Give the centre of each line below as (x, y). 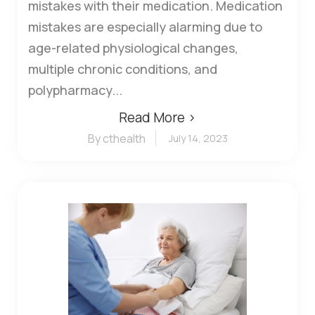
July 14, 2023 (198, 138)
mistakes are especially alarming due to (145, 26)
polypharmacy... (75, 90)
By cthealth (116, 138)
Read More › (157, 117)
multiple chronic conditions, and (123, 69)
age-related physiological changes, (133, 47)
